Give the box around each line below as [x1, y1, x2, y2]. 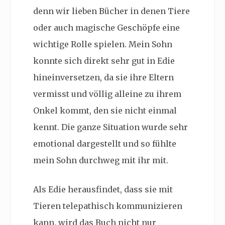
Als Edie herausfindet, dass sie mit [33, 184, 173, 195]
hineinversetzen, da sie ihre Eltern [33, 72, 174, 83]
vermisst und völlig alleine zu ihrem [33, 89, 181, 99]
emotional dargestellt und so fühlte [33, 139, 176, 149]
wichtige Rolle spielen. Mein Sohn [33, 39, 172, 50]
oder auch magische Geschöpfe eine [33, 23, 180, 33]
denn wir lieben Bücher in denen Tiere [33, 6, 190, 17]
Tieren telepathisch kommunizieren [33, 201, 182, 211]
